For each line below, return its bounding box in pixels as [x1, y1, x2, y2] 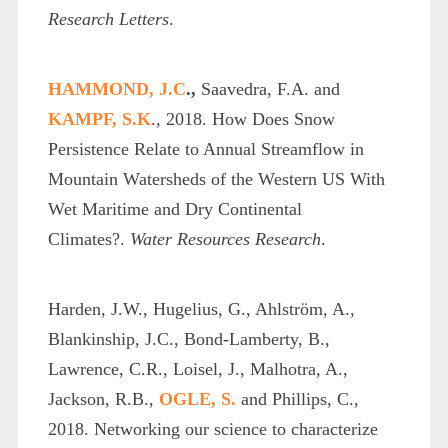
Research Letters [47, 8, 169, 29]
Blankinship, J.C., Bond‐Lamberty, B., [47, 328, 330, 349]
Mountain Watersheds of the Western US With [47, 168, 385, 189]
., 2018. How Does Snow [150, 108, 335, 129]
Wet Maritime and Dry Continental [47, 198, 302, 219]
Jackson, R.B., [47, 388, 159, 409]
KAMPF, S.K [47, 108, 151, 129]
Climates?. [47, 228, 130, 249]
